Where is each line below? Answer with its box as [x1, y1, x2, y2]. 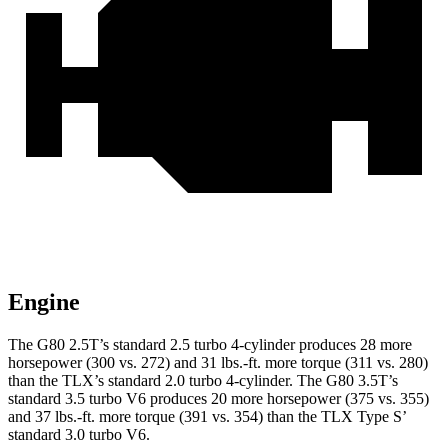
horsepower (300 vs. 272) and [8, 354, 201, 372]
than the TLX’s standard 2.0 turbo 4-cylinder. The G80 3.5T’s [8, 372, 398, 390]
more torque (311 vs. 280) [261, 354, 428, 372]
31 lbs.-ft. [201, 354, 261, 372]
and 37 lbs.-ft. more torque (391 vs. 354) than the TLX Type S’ [8, 408, 406, 426]
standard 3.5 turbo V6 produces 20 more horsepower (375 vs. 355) [8, 390, 429, 408]
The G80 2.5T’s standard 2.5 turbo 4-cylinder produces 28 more [8, 336, 412, 354]
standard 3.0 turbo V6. [8, 426, 150, 444]
